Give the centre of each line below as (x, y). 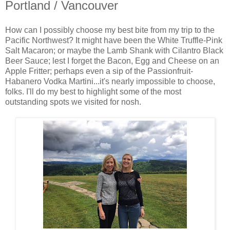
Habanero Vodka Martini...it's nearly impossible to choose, (110, 81)
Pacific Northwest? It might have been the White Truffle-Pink (114, 40)
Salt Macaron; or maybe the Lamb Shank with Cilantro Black (114, 50)
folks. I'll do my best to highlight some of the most (93, 91)
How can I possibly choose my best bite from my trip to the (110, 30)
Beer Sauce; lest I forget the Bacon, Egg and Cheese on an (112, 61)
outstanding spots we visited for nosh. (73, 102)
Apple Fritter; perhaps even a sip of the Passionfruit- (99, 71)
